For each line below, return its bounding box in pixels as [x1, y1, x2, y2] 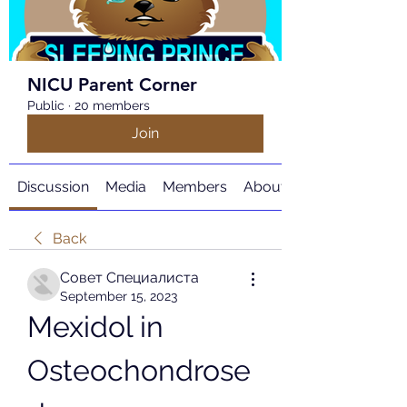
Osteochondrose [27, 353, 251, 387]
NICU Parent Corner [27, 74, 197, 95]
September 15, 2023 [60, 289, 177, 303]
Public [27, 98, 65, 113]
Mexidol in [27, 310, 164, 343]
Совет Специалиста [60, 269, 199, 286]
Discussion [17, 178, 89, 195]
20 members [74, 98, 150, 113]
